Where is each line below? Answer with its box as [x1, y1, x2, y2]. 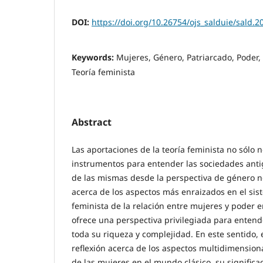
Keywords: [72, 52, 116, 63]
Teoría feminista [72, 66, 135, 78]
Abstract [72, 116, 112, 129]
